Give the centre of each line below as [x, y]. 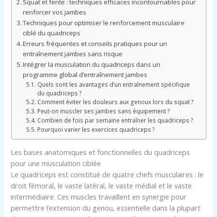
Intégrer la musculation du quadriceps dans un [92, 65]
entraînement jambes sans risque [73, 54]
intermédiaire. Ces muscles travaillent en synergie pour [99, 196]
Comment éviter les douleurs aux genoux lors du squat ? [115, 102]
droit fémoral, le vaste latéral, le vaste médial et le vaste [101, 185]
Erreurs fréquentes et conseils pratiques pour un [95, 44]
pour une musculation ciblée [56, 163]
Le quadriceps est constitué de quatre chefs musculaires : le [107, 174]
